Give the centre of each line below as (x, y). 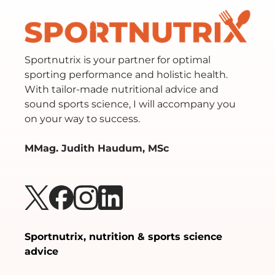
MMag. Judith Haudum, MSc (97, 149)
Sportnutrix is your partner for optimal (118, 60)
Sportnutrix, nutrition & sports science (123, 237)
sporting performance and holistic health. (126, 75)
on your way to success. (82, 119)
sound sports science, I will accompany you (130, 104)
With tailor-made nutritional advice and (122, 90)
